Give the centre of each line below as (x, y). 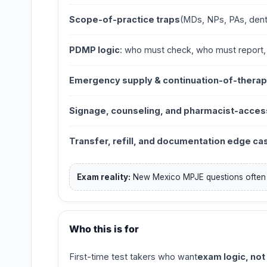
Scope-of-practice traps (125, 20)
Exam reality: (104, 177)
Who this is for (104, 229)
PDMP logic (94, 50)
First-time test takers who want (133, 257)
